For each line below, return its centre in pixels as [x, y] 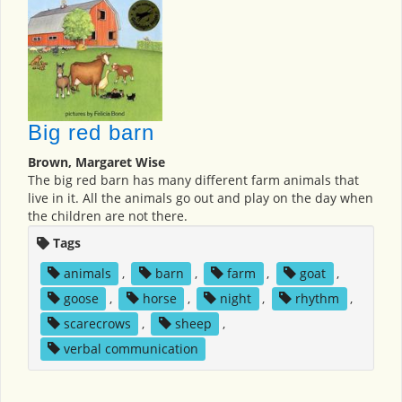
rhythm [318, 298]
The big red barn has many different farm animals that [193, 180]
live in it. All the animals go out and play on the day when [201, 198]
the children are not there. [108, 216]
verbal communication [131, 349]
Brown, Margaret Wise [96, 162]
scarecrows [97, 323]
